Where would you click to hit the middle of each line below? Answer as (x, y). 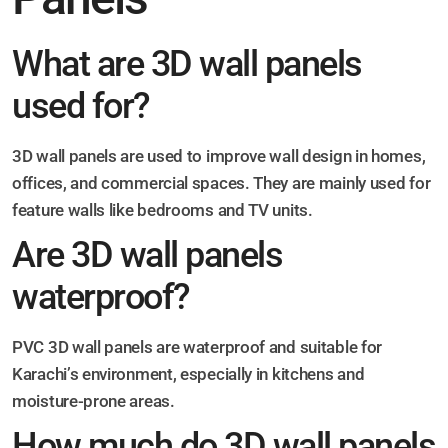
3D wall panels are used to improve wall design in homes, (219, 156)
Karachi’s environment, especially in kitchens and (188, 374)
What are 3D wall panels (187, 64)
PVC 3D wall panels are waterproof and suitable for (197, 347)
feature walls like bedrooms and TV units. (162, 210)
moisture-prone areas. (93, 401)
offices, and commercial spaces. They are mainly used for (221, 183)
